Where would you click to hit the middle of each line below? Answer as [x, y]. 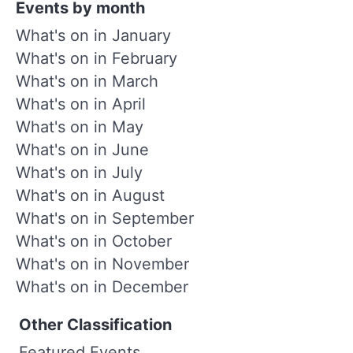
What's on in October [94, 241]
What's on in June [82, 149]
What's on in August [90, 195]
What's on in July [79, 172]
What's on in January [93, 35]
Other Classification [95, 324]
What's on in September [105, 218]
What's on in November [102, 264]
